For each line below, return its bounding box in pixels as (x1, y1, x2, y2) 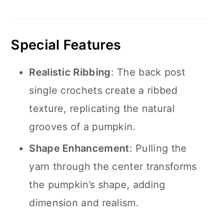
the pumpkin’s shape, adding (29, 179, 165, 191)
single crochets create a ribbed (29, 84, 178, 96)
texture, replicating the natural (29, 103, 175, 114)
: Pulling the (129, 142, 187, 154)
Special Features (11, 36, 121, 53)
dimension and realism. (29, 197, 139, 209)
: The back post (110, 66, 186, 78)
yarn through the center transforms (29, 161, 197, 172)
